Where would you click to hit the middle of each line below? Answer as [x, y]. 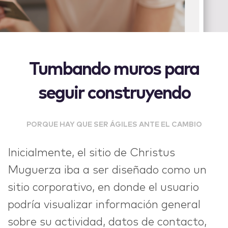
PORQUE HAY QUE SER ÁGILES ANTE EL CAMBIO [114, 125]
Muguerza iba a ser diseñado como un [107, 171]
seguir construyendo [114, 94]
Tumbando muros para [114, 70]
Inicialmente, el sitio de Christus [91, 153]
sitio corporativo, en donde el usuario [103, 188]
